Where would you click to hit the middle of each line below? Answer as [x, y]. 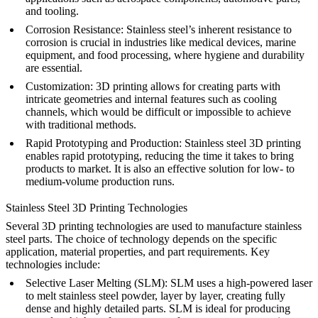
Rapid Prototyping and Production [102, 143]
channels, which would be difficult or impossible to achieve [158, 112]
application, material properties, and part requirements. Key [138, 252]
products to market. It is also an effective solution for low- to [160, 169]
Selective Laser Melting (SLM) [95, 283]
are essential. [54, 68]
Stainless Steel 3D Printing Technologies [97, 208]
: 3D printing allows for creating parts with [185, 87]
